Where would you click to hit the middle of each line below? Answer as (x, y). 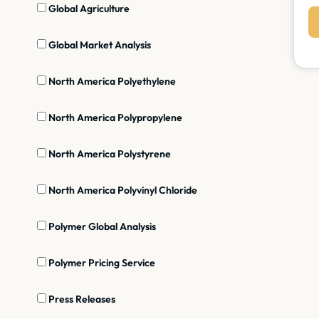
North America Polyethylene (111, 81)
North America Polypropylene (114, 117)
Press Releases (81, 299)
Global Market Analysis (99, 45)
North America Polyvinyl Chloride (122, 190)
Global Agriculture (88, 8)
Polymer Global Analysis (101, 226)
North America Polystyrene (109, 153)
